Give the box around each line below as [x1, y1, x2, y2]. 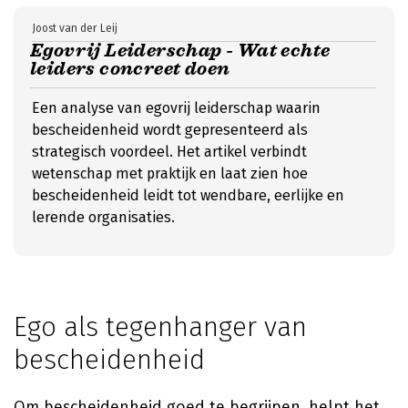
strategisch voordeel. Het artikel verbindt [32, 143, 307, 160]
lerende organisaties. [32, 209, 175, 226]
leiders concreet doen [30, 57, 230, 80]
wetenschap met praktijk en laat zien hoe [32, 165, 308, 182]
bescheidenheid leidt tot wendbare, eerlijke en [32, 187, 344, 204]
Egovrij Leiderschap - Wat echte [30, 39, 331, 62]
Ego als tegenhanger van [14, 311, 307, 343]
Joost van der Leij [32, 22, 117, 35]
